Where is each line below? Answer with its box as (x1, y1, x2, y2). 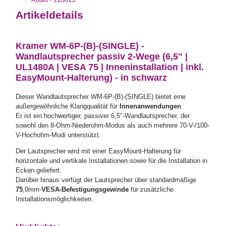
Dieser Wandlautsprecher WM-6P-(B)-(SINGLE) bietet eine (16, 92, 186, 100)
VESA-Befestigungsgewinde (41, 185, 129, 193)
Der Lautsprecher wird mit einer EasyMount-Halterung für (16, 147, 182, 155)
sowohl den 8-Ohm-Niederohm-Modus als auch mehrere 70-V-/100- (16, 121, 210, 129)
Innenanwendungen (120, 102, 182, 110)
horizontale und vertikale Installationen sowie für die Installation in (16, 156, 208, 164)
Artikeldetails (16, 9, 84, 21)
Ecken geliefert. (16, 166, 62, 174)
